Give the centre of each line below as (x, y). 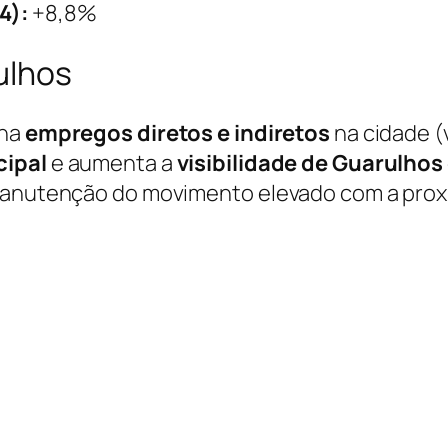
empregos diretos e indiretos (177, 132)
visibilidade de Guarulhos (310, 162)
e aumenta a (111, 162)
